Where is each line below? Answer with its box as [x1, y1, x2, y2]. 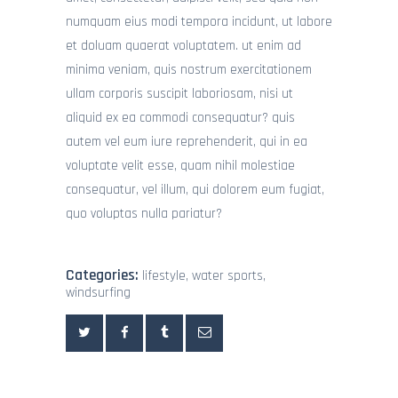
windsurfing [66, 283, 131, 301]
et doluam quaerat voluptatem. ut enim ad [66, 37, 301, 55]
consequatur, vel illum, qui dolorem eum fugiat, [66, 181, 324, 199]
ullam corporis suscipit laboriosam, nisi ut [66, 85, 293, 103]
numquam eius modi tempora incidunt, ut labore [66, 13, 332, 31]
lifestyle [142, 267, 186, 284]
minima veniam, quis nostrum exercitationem [66, 61, 312, 79]
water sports [192, 267, 263, 284]
